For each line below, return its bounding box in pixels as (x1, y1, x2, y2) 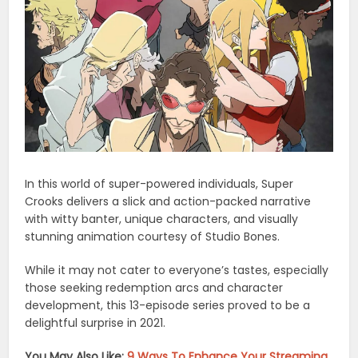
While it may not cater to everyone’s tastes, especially (25, 262, 329, 279)
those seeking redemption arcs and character (25, 280, 284, 296)
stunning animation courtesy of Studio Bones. (25, 229, 280, 245)
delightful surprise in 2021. (25, 315, 166, 332)
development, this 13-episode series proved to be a (25, 297, 311, 314)
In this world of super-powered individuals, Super (25, 176, 294, 193)
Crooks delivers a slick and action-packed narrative (25, 193, 312, 210)
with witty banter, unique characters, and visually (25, 211, 299, 228)
